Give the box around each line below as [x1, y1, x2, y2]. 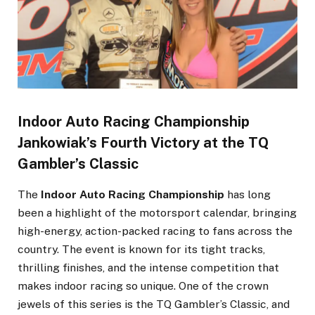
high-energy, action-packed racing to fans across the [18, 224, 292, 238]
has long [224, 187, 271, 201]
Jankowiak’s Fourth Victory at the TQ [18, 134, 269, 152]
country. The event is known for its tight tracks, [18, 242, 265, 256]
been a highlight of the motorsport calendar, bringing [18, 205, 297, 219]
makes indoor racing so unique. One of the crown [18, 278, 269, 292]
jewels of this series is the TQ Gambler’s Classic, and [18, 297, 290, 311]
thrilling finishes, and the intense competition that [18, 260, 279, 274]
